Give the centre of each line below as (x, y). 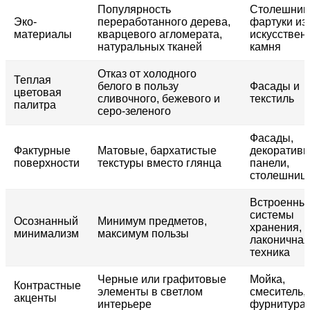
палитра (35, 104)
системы (272, 215)
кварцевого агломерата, (160, 34)
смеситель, (278, 291)
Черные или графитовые (162, 279)
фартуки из (278, 21)
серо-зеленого (134, 111)
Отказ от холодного (147, 73)
